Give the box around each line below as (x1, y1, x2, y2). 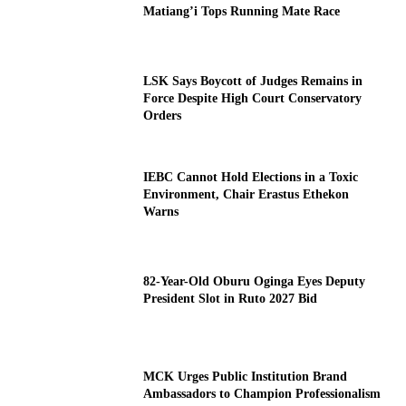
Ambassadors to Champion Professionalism (143, 387, 382, 401)
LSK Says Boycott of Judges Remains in (143, 73, 363, 88)
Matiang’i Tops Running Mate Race (143, 4, 341, 18)
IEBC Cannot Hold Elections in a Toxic (143, 169, 359, 184)
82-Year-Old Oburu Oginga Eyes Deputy (143, 274, 366, 288)
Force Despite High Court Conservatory (143, 91, 362, 105)
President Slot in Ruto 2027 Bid (143, 291, 318, 305)
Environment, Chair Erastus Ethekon (143, 187, 350, 201)
